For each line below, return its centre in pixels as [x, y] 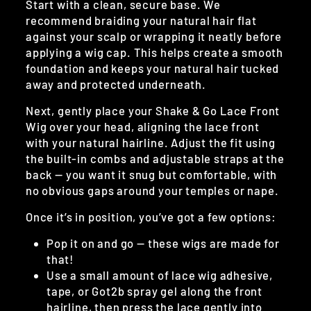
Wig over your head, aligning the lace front [143, 127]
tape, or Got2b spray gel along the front [155, 291]
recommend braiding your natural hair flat [141, 20]
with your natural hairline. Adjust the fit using [151, 143]
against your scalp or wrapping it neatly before [154, 36]
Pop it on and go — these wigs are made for [163, 243]
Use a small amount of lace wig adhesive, [160, 275]
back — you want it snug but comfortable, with [152, 175]
